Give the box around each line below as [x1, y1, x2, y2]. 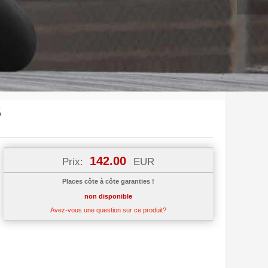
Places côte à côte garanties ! [62, 177, 154, 185]
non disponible [84, 192, 132, 200]
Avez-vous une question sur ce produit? [50, 206, 166, 214]
